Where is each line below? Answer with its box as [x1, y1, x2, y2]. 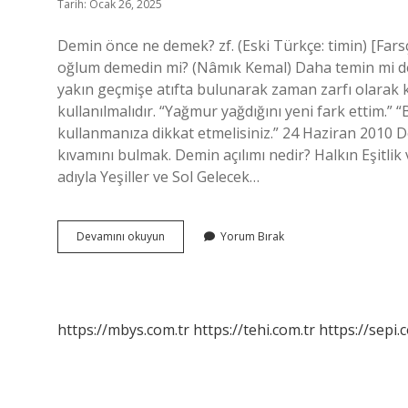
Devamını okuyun [76, 229, 165, 244]
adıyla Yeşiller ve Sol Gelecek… [57, 167, 260, 187]
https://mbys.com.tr [57, 320, 189, 340]
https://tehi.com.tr [193, 320, 315, 340]
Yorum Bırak [220, 229, 284, 244]
